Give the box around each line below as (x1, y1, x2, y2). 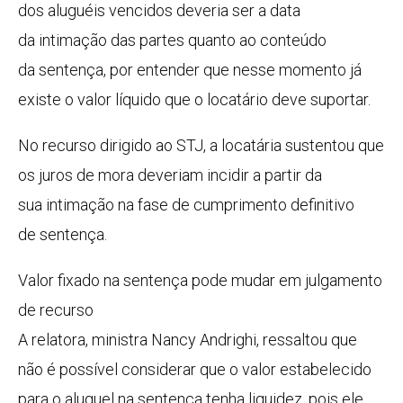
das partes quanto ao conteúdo (107, 31, 327, 50)
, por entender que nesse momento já (103, 60, 362, 80)
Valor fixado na (18, 271, 123, 291)
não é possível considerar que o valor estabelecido (18, 360, 372, 380)
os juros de (18, 166, 98, 185)
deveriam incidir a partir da (134, 166, 322, 185)
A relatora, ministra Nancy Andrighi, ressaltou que (18, 330, 357, 350)
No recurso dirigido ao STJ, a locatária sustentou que (18, 136, 384, 156)
